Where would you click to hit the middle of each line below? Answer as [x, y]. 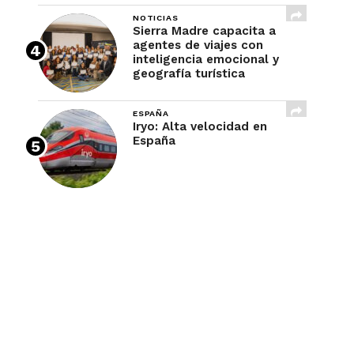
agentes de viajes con [198, 45]
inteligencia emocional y [206, 59]
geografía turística [189, 73]
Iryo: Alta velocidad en [200, 126]
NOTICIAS [156, 18]
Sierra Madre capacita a [204, 31]
